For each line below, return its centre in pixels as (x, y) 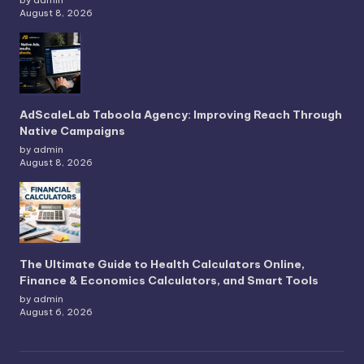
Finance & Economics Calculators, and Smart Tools (169, 281)
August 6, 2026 (56, 312)
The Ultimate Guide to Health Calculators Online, (162, 264)
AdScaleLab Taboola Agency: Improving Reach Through (181, 115)
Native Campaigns (72, 131)
